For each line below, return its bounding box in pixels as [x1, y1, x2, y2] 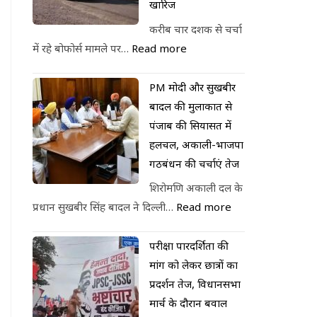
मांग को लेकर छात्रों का [149, 258, 238, 272]
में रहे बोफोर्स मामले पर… [33, 40, 132, 55]
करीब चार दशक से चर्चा [149, 21, 242, 36]
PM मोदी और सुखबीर [149, 79, 236, 94]
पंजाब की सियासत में [149, 117, 231, 132]
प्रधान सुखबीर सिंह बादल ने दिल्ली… [33, 200, 176, 214]
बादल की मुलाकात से [149, 98, 232, 113]
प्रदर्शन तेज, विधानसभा [149, 277, 241, 291]
